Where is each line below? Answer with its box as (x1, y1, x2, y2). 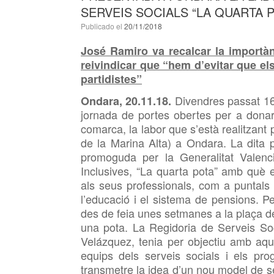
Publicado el (86, 21, 124, 31)
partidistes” (81, 71, 142, 87)
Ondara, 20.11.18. (81, 93, 172, 109)
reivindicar (81, 57, 136, 73)
